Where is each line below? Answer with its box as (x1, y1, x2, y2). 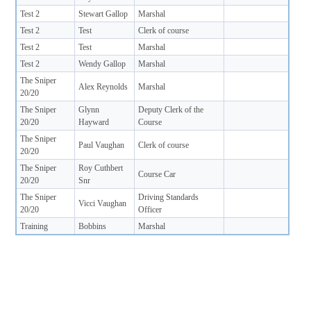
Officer (138, 204, 162, 215)
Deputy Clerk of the (138, 104, 204, 115)
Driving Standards (138, 192, 199, 202)
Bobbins (78, 221, 107, 231)
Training (20, 221, 49, 231)
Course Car (138, 169, 176, 179)
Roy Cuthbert (78, 162, 124, 173)
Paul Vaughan (78, 140, 125, 150)
